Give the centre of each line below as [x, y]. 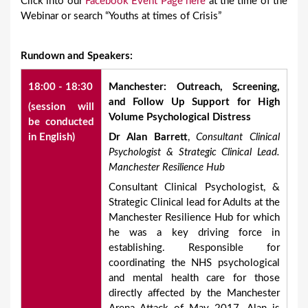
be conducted [61, 122]
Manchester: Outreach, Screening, [194, 87]
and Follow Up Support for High [194, 102]
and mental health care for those [194, 278]
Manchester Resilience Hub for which [194, 218]
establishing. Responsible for [194, 248]
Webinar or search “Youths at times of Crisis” [121, 16]
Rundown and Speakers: [77, 56]
